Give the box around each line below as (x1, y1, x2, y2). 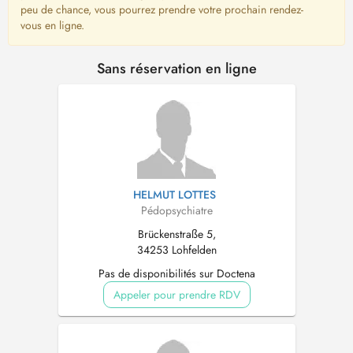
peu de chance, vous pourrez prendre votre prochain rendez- (20, 2, 303, 17)
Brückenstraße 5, (137, 226, 216, 242)
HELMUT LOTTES (133, 187, 216, 203)
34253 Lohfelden (136, 242, 217, 258)
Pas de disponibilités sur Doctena (98, 266, 255, 281)
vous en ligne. (20, 17, 84, 33)
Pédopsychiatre (140, 203, 213, 218)
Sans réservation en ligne (96, 58, 257, 79)
